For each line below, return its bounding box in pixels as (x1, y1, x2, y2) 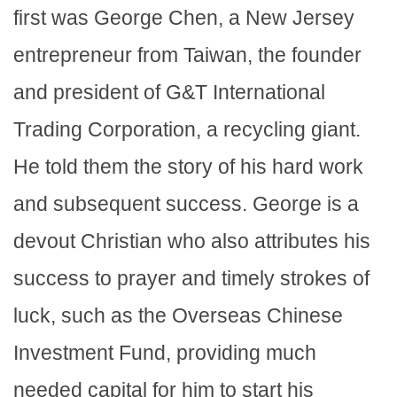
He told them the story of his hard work (13, 155, 363, 179)
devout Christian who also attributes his (13, 230, 370, 253)
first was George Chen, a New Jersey (13, 6, 354, 30)
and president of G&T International (13, 81, 325, 105)
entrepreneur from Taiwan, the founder (13, 43, 362, 67)
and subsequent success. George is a (13, 192, 359, 216)
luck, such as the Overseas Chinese (13, 304, 343, 328)
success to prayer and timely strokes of (13, 267, 370, 291)
